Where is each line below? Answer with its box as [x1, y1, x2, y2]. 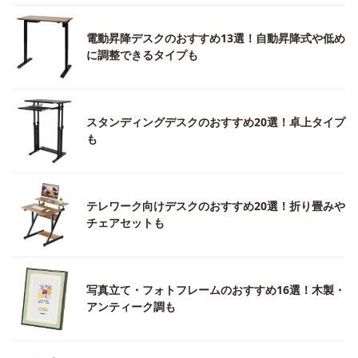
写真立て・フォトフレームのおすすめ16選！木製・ [86, 282, 345, 297]
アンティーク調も [86, 299, 176, 314]
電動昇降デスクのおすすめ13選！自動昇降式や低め [86, 30, 345, 46]
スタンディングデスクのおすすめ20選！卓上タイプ [86, 114, 345, 129]
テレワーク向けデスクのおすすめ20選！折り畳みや [86, 198, 345, 213]
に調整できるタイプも [86, 47, 198, 62]
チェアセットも [86, 215, 165, 230]
